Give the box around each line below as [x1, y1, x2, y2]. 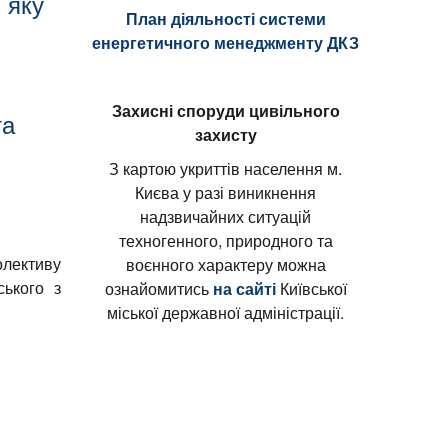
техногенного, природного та [118, 228, 333, 252]
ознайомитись [104, 276, 213, 300]
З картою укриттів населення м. [109, 156, 343, 180]
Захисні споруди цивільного [111, 98, 340, 122]
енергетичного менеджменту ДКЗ [92, 30, 360, 54]
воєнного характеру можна [125, 252, 326, 276]
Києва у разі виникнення [135, 180, 317, 204]
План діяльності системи [125, 6, 326, 30]
